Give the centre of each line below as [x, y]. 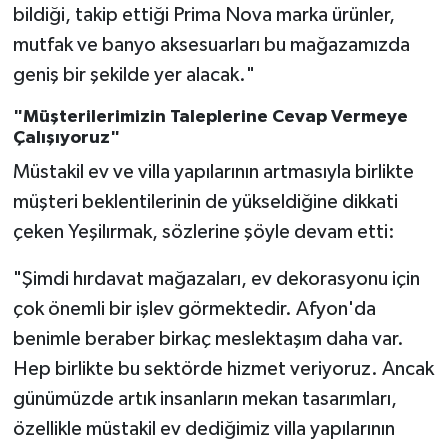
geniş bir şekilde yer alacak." [133, 74]
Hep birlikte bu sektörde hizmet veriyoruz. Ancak [223, 369]
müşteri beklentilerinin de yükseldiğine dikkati [205, 202]
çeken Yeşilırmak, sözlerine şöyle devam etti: [203, 232]
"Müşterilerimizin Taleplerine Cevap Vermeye [210, 116]
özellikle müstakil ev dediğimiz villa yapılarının [203, 429]
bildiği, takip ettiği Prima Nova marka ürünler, [203, 14]
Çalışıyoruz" [66, 137]
